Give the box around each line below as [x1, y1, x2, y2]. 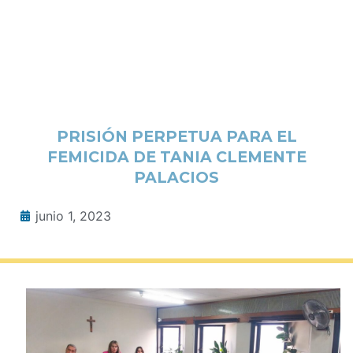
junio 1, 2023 [35, 207, 111, 224]
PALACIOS [134, 167, 219, 187]
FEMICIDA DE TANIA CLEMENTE [46, 147, 307, 166]
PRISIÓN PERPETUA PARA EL [56, 126, 297, 146]
